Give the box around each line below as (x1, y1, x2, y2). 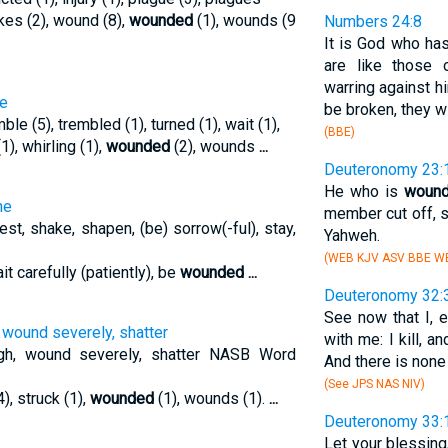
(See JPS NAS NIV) (323, 377, 425, 391)
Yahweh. (323, 226, 380, 245)
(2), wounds (169, 137, 259, 156)
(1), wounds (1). (153, 389, 269, 408)
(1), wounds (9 (192, 11, 296, 30)
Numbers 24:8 (323, 12, 422, 31)
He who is (323, 182, 404, 201)
